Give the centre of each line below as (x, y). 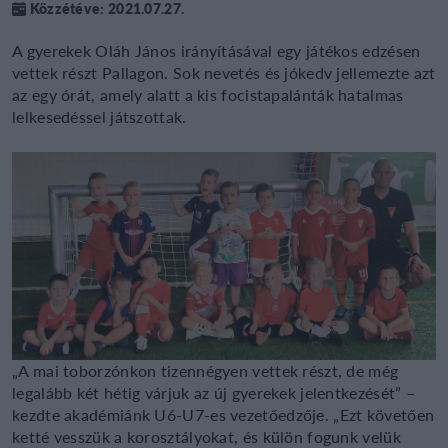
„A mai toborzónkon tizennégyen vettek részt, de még (205, 370)
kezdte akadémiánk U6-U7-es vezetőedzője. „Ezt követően (223, 414)
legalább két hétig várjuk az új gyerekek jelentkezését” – (214, 392)
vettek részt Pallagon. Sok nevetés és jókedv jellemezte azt (224, 72)
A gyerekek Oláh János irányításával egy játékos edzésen (216, 50)
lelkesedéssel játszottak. (99, 116)
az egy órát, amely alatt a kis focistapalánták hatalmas (208, 94)
